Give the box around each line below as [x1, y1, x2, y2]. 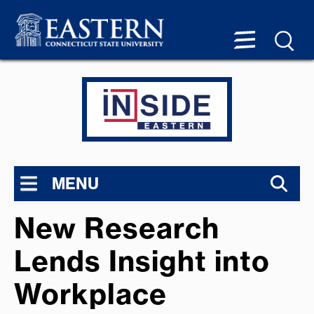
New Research [14, 210, 219, 247]
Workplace [14, 276, 167, 313]
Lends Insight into [14, 243, 270, 280]
